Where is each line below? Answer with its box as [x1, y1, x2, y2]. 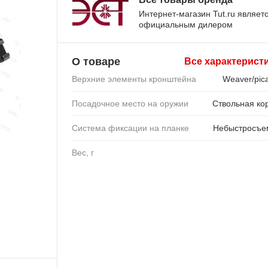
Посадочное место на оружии [72, 98, 189, 108]
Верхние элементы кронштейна [72, 74, 197, 84]
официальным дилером [139, 19, 233, 29]
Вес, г [72, 147, 95, 157]
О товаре [72, 55, 121, 68]
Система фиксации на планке [72, 123, 190, 133]
